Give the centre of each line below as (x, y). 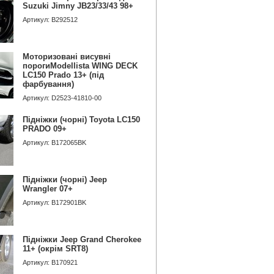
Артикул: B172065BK (54, 143)
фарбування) (48, 84)
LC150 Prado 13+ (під (63, 75)
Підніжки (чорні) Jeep (65, 180)
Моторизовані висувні (67, 57)
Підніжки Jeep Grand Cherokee (82, 239)
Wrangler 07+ (48, 189)
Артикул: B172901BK (54, 202)
